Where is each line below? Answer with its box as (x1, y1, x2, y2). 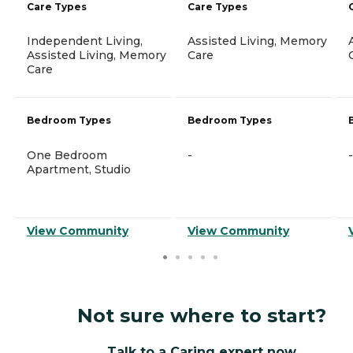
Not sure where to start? (77, 303, 326, 327)
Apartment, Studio (27, 162, 131, 176)
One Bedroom (27, 147, 107, 162)
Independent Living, (27, 33, 143, 48)
